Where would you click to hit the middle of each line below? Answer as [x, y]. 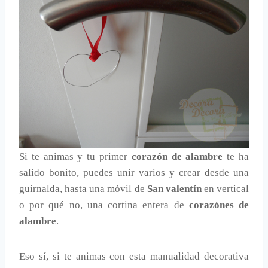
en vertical [225, 189]
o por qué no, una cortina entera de [104, 205]
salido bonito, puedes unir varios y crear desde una [134, 173]
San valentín [174, 189]
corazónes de [219, 205]
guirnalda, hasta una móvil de [83, 189]
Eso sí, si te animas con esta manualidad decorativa [134, 257]
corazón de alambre [177, 157]
